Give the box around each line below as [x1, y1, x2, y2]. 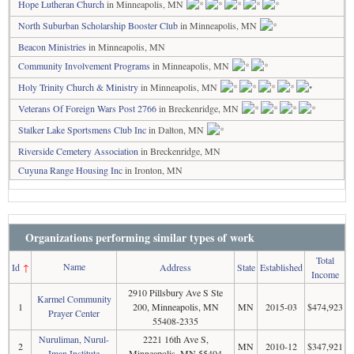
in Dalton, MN [146, 123, 206, 136]
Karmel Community [36, 292, 111, 305]
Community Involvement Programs [18, 59, 150, 72]
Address [160, 261, 191, 273]
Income [311, 268, 339, 281]
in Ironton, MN [122, 164, 183, 176]
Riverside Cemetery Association [18, 145, 138, 157]
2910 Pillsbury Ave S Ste [128, 286, 223, 299]
